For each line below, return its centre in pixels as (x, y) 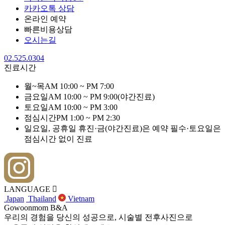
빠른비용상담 (48, 29)
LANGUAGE (28, 189)
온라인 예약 (45, 19)
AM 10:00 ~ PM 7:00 (79, 86)
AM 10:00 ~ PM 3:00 (83, 107)
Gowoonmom (27, 208)
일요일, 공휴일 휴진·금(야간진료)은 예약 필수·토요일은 (123, 128)
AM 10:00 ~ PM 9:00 (83, 97)
